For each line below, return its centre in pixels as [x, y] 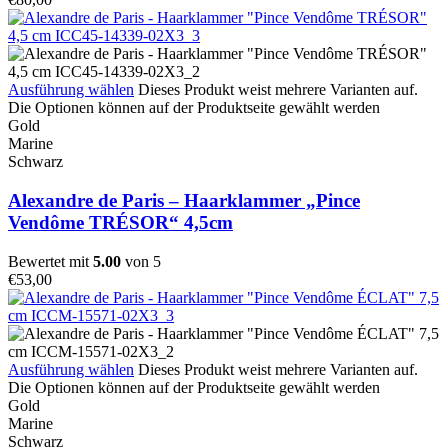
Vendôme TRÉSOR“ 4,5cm [120, 222]
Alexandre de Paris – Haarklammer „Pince [184, 200]
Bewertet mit [50, 261]
